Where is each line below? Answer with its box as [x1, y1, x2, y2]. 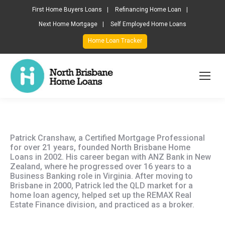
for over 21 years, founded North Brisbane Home [10, 142, 190, 152]
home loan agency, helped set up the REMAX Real [10, 190, 191, 200]
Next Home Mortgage [39, 21, 97, 28]
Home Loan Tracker [88, 37, 142, 44]
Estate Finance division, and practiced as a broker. [10, 199, 194, 209]
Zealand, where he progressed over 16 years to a [10, 161, 191, 171]
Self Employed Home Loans [110, 21, 186, 28]
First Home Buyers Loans [32, 6, 102, 13]
